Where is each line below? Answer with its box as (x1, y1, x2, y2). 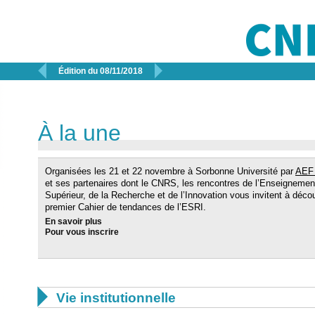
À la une (38, 120, 121, 146)
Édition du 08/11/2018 (58, 66, 143, 76)
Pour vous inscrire (45, 228, 119, 236)
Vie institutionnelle (56, 290, 176, 305)
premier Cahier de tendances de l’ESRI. (45, 202, 209, 212)
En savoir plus (45, 217, 102, 226)
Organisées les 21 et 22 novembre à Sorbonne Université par (45, 166, 295, 176)
